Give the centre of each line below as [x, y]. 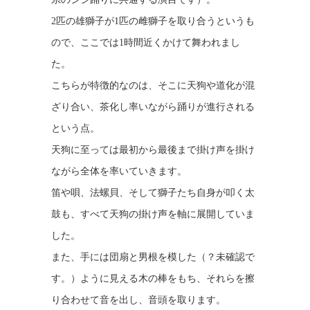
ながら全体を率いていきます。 [119, 171]
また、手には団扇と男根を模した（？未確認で [153, 257]
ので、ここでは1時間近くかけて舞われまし [146, 42]
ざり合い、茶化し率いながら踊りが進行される [153, 107]
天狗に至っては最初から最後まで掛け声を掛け [153, 149]
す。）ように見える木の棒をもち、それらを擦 [153, 278]
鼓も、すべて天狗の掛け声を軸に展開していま [153, 214]
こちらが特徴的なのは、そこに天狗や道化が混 [153, 85]
